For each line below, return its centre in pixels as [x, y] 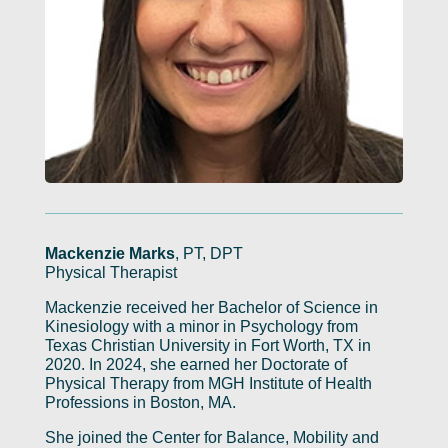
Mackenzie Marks [109, 253]
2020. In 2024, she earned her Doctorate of [195, 364]
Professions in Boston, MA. [140, 402]
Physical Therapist [110, 272]
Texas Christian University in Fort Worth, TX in [207, 345]
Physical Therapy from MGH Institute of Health [208, 383]
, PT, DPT [208, 253]
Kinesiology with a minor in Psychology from [201, 326]
